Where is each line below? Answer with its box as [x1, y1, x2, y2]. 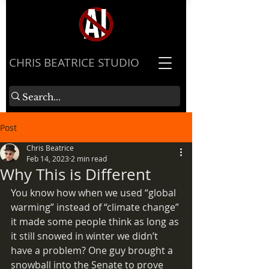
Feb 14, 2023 [26, 154, 69, 163]
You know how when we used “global [11, 186, 178, 199]
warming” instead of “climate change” [11, 201, 181, 214]
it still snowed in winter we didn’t [11, 229, 160, 243]
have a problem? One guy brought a [11, 244, 175, 257]
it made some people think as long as [11, 215, 181, 228]
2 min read [71, 154, 107, 163]
